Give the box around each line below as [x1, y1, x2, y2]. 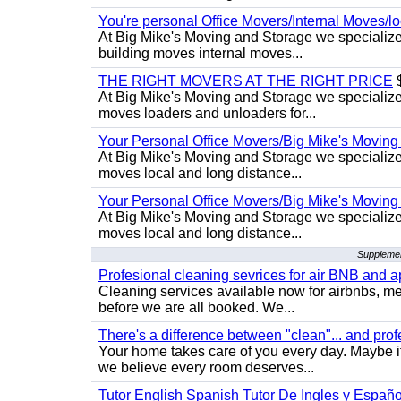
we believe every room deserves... [98, 360, 314, 375]
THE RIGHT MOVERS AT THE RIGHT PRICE [98, 73, 393, 89]
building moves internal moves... [98, 46, 303, 61]
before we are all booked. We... [98, 300, 294, 315]
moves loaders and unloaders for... [98, 106, 316, 121]
